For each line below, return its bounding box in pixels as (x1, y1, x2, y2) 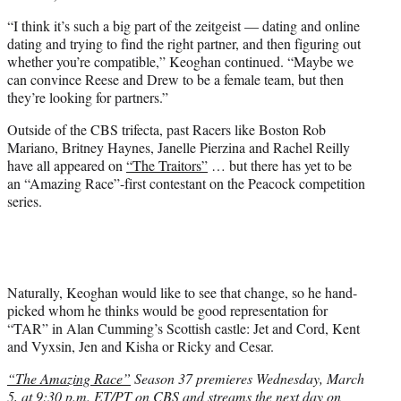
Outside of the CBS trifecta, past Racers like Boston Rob (7, 119, 326, 139)
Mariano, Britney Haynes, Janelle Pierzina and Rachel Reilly (7, 137, 350, 157)
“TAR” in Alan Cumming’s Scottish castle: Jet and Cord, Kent (7, 318, 360, 337)
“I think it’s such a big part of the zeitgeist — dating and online (7, 15, 360, 35)
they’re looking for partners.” (7, 87, 168, 107)
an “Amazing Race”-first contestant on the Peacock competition (7, 173, 365, 192)
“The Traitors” (126, 155, 208, 175)
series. (7, 191, 42, 210)
